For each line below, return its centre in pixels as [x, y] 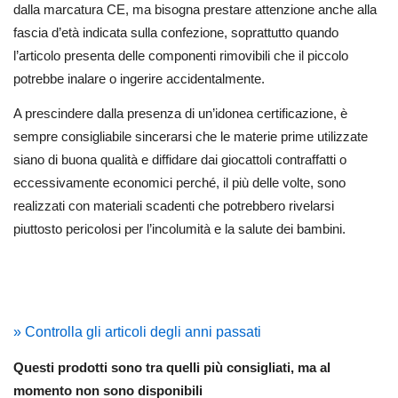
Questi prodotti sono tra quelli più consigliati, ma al [172, 367]
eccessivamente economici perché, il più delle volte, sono [179, 182]
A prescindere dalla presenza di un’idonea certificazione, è [180, 113]
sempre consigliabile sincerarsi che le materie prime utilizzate [191, 136]
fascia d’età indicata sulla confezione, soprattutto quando [176, 32]
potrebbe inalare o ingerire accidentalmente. [139, 78]
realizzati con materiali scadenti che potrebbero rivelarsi [174, 205]
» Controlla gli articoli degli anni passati [137, 331]
